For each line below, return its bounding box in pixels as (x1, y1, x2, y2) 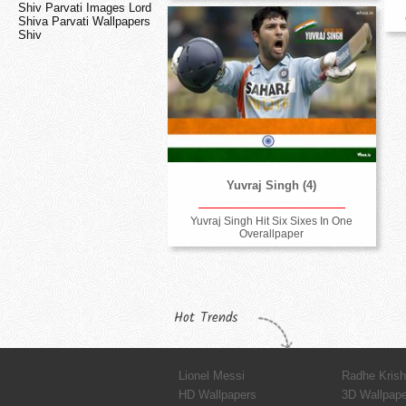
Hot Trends (174, 306, 237, 329)
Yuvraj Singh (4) (227, 178, 317, 192)
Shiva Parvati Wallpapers (18, 14, 150, 29)
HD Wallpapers (179, 387, 256, 401)
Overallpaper (239, 227, 304, 240)
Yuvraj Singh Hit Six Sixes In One (190, 214, 353, 227)
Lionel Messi (179, 368, 245, 382)
